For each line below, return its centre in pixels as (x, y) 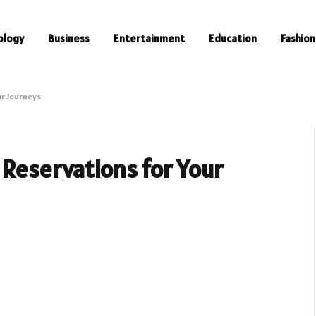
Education (233, 38)
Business (69, 38)
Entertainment (149, 38)
